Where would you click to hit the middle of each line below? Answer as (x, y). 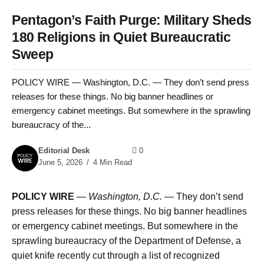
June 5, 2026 (60, 163)
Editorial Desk (64, 151)
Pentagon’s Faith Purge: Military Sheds (132, 20)
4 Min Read (111, 163)
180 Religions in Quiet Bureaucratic (121, 37)
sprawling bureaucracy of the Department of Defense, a (126, 241)
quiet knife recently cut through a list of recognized (116, 256)
